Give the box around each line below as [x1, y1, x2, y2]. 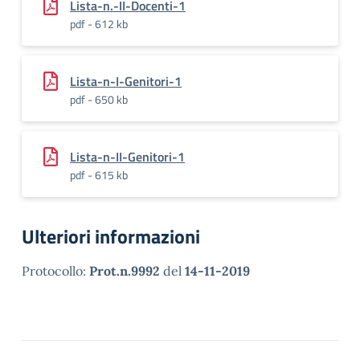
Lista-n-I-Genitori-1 [70, 72, 182, 91]
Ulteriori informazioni [22, 222, 200, 251]
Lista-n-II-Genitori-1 [70, 147, 185, 166]
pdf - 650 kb [70, 91, 128, 108]
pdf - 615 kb [70, 166, 128, 183]
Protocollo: [22, 263, 89, 279]
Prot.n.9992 [89, 263, 160, 279]
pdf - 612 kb [70, 15, 128, 32]
